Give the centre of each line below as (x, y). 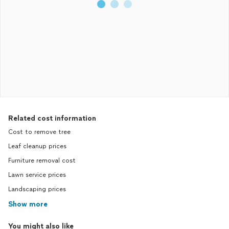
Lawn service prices (37, 175)
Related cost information (52, 118)
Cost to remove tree (39, 132)
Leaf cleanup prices (37, 146)
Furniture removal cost (42, 161)
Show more (28, 204)
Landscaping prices (37, 189)
